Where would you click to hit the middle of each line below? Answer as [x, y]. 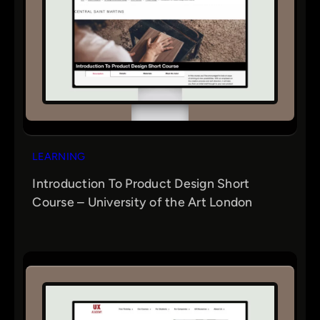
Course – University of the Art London [142, 202]
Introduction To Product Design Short [141, 184]
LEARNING [59, 156]
